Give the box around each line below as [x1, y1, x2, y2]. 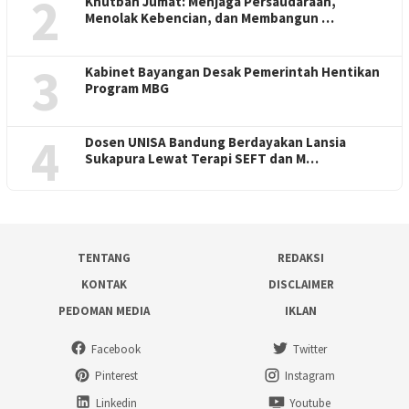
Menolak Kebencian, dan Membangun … [85, 9, 334, 27]
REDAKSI [278, 250, 325, 267]
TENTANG [78, 250, 131, 267]
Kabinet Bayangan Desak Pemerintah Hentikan [85, 63, 380, 81]
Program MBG [85, 79, 169, 98]
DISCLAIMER [267, 277, 334, 293]
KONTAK [81, 277, 127, 293]
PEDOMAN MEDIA [58, 303, 150, 320]
